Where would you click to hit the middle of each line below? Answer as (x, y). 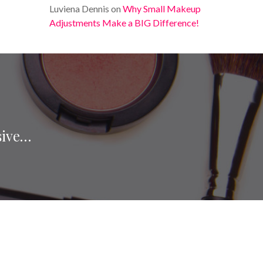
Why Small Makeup (162, 9)
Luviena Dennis (80, 9)
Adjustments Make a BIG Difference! (124, 23)
